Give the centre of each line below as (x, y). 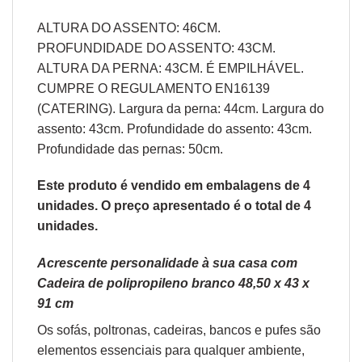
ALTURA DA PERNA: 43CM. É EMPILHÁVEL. (170, 68)
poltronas (120, 330)
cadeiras (178, 330)
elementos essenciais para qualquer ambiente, (171, 351)
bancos (232, 330)
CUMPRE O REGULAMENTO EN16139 (154, 88)
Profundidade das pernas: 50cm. (130, 149)
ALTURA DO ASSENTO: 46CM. (129, 27)
